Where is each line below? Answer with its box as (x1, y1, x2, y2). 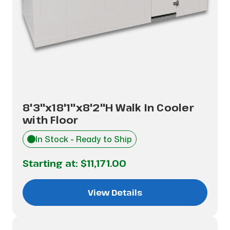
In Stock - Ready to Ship (35, 133, 132, 145)
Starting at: (23, 157, 81, 169)
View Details (88, 187, 142, 198)
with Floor (23, 113, 79, 127)
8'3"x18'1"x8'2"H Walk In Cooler (23, 101, 194, 114)
